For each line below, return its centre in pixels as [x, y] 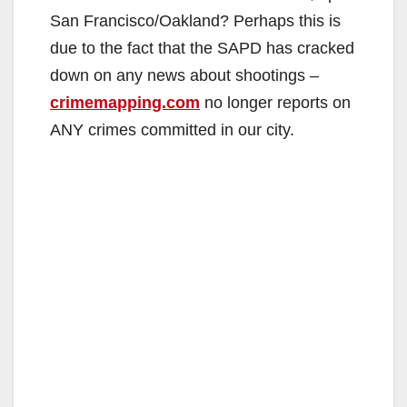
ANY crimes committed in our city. [172, 130]
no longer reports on [275, 103]
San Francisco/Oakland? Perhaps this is [195, 21]
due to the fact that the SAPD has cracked [202, 49]
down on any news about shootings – [184, 76]
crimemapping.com [125, 103]
